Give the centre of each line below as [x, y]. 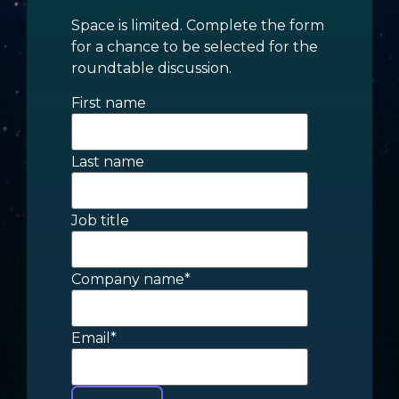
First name [109, 103]
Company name [128, 280]
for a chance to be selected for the [195, 46]
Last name [108, 162]
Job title [100, 221]
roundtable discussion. [151, 68]
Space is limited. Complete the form [198, 25]
